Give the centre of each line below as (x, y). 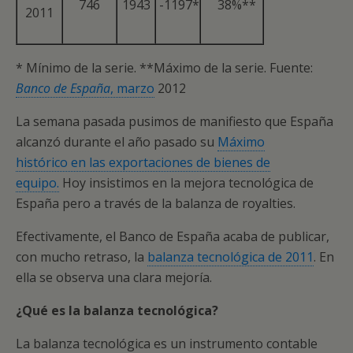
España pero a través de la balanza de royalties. (157, 203)
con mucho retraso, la (82, 257)
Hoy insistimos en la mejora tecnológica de (186, 183)
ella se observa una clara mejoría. (114, 277)
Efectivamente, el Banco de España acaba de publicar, (173, 236)
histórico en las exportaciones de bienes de (143, 162)
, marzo (132, 88)
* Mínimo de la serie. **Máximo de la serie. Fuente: (164, 68)
